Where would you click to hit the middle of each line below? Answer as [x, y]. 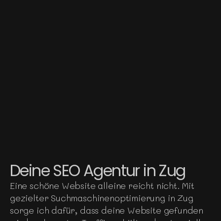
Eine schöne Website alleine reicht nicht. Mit [102, 185]
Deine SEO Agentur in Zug [98, 170]
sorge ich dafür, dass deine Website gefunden [107, 210]
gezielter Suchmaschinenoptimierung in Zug [102, 198]
